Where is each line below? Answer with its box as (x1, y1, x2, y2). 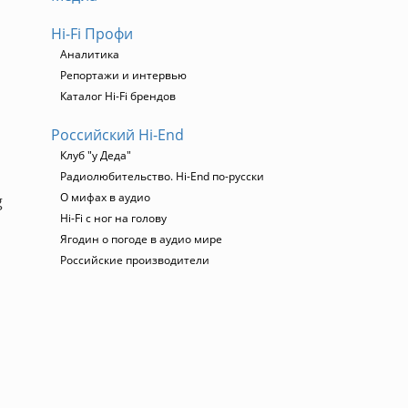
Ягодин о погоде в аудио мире (60, 231, 222, 247)
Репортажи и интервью (60, 67, 187, 83)
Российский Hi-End (51, 125, 184, 145)
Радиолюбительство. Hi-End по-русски (60, 168, 264, 184)
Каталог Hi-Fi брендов (60, 88, 176, 104)
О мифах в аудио (60, 189, 150, 205)
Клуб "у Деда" (60, 148, 131, 163)
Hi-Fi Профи (51, 24, 133, 44)
